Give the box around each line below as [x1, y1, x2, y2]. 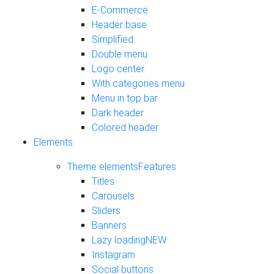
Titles [92, 176, 114, 188]
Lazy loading [92, 234, 146, 246]
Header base [92, 19, 147, 31]
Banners [92, 220, 127, 232]
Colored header [92, 122, 158, 134]
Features [138, 161, 176, 173]
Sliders [92, 205, 120, 217]
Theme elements [67, 161, 138, 173]
